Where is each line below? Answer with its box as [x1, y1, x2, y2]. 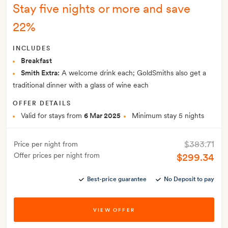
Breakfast [21, 56, 52, 65]
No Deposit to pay [164, 176, 214, 183]
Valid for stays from [21, 111, 84, 120]
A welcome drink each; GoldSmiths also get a [60, 69, 206, 77]
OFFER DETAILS [13, 100, 71, 107]
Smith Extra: [21, 69, 60, 77]
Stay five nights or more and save [13, 1, 190, 16]
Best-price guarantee [87, 176, 147, 183]
